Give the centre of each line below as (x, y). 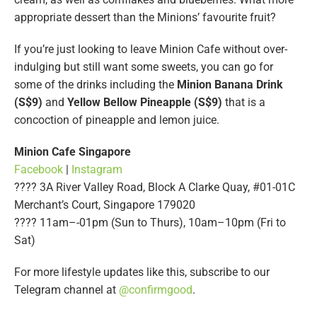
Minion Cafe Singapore (73, 152)
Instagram (97, 170)
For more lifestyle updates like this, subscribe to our (142, 272)
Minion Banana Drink (230, 85)
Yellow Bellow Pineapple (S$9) (145, 103)
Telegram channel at (67, 290)
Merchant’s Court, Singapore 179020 (105, 205)
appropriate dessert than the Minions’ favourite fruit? (145, 18)
